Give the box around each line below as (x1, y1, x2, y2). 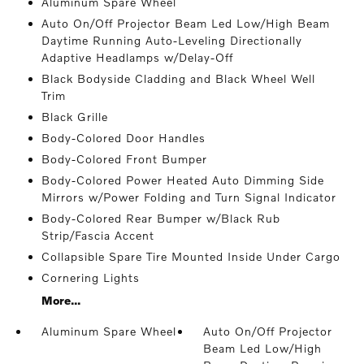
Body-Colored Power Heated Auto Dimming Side (41, 173, 324, 188)
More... (41, 293, 80, 308)
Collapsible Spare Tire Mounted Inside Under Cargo (41, 249, 340, 264)
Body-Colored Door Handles (41, 131, 206, 145)
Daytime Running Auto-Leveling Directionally (41, 33, 302, 48)
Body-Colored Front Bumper (41, 152, 207, 167)
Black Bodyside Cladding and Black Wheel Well (41, 71, 315, 86)
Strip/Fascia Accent (41, 228, 154, 243)
